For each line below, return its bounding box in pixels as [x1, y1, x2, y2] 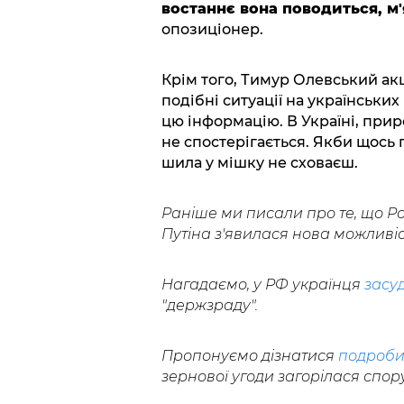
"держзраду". [161, 297, 258, 315]
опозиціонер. [161, 21, 263, 39]
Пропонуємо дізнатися [161, 347, 338, 365]
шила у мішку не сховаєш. [161, 154, 358, 172]
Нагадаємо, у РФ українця [161, 276, 364, 294]
